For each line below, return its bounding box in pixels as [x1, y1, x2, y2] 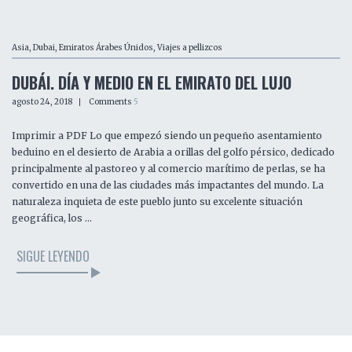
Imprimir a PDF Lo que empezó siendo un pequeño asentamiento [12, 130, 322, 142]
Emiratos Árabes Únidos [59, 42, 153, 53]
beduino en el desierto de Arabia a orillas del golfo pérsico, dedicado [12, 146, 335, 159]
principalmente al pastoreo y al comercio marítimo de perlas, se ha [12, 163, 325, 175]
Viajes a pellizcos [157, 42, 222, 53]
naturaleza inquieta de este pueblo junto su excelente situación [12, 196, 302, 208]
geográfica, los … [12, 212, 92, 225]
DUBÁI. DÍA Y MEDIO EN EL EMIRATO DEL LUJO [12, 71, 291, 95]
